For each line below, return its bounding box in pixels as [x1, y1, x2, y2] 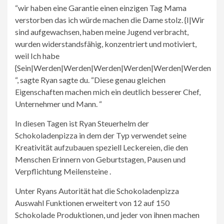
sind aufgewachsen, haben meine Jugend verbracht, [15, 27, 188, 36]
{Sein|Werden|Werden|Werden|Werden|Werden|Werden [15, 63, 211, 72]
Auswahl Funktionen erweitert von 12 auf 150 [15, 198, 169, 207]
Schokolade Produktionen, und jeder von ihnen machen [15, 210, 199, 219]
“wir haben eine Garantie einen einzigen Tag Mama [15, 3, 186, 12]
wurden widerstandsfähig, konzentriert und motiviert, [15, 39, 196, 48]
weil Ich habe [15, 51, 59, 60]
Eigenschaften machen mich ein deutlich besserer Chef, [15, 87, 200, 96]
